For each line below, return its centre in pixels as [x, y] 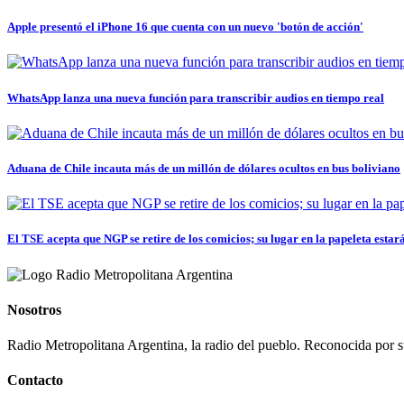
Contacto [35, 381]
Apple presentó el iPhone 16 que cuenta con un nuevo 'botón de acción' [185, 27]
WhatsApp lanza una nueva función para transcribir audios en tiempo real [196, 97]
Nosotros [34, 309]
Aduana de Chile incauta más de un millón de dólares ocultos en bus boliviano [204, 168]
